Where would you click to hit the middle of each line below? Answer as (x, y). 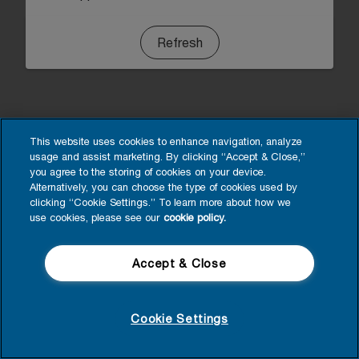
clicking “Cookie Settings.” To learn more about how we (161, 203)
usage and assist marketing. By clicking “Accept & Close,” (168, 157)
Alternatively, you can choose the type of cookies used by (164, 188)
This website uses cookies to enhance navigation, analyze (166, 142)
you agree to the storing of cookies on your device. (148, 172)
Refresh (179, 42)
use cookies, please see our (95, 218)
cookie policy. (195, 218)
